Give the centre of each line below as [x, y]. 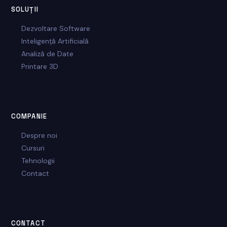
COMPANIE [29, 116]
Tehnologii [38, 161]
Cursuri [33, 148]
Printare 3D [40, 66]
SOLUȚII [25, 9]
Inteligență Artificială [55, 41]
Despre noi [40, 135]
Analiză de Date [48, 54]
